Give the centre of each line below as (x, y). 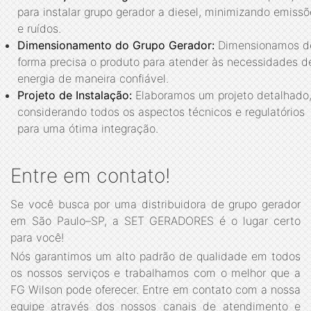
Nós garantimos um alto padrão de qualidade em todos (155, 257)
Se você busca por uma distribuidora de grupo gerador (155, 204)
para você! (37, 237)
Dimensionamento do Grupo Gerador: (116, 45)
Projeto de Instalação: (75, 95)
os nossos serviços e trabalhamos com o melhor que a (155, 273)
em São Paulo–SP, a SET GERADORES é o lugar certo (155, 220)
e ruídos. (39, 28)
